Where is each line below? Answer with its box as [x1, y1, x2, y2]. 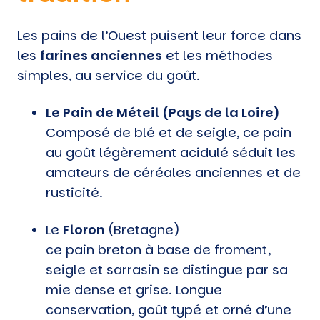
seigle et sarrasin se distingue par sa [46, 260, 288, 279]
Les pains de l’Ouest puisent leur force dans [17, 26, 301, 44]
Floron [63, 220, 108, 239]
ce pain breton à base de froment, [46, 240, 271, 259]
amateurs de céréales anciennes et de [46, 163, 301, 181]
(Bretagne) [108, 220, 184, 239]
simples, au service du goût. [17, 66, 200, 84]
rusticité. [46, 183, 103, 201]
